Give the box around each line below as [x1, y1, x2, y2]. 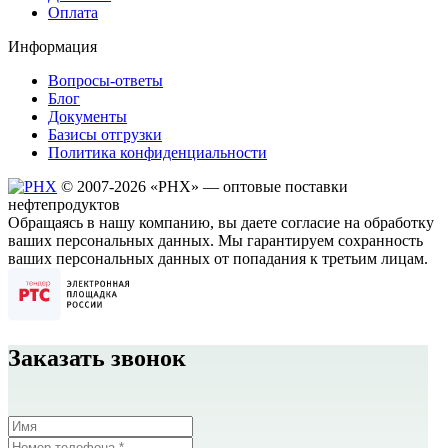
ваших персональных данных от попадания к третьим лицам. [8, 250, 428, 268]
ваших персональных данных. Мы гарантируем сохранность [8, 232, 423, 250]
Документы [48, 108, 127, 126]
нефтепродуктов [8, 196, 120, 214]
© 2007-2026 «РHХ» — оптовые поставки [61, 178, 348, 196]
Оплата [48, 4, 98, 22]
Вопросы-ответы [48, 72, 163, 90]
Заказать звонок [8, 345, 186, 372]
